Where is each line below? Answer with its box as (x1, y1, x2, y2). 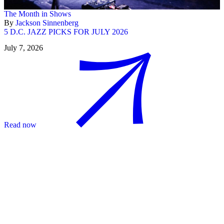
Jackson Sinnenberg (15, 18, 78, 27)
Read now (4, 120, 36, 129)
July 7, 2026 (4, 43, 43, 52)
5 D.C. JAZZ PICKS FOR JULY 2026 (4, 27, 128, 36)
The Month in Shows (4, 9, 71, 18)
